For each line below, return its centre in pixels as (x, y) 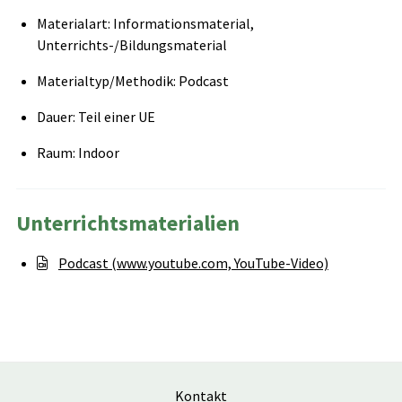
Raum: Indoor (78, 153)
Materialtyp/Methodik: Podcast (132, 81)
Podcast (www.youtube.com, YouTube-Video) (193, 263)
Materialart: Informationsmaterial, (145, 24)
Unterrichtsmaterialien (127, 223)
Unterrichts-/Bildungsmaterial (131, 45)
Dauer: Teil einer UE (96, 117)
